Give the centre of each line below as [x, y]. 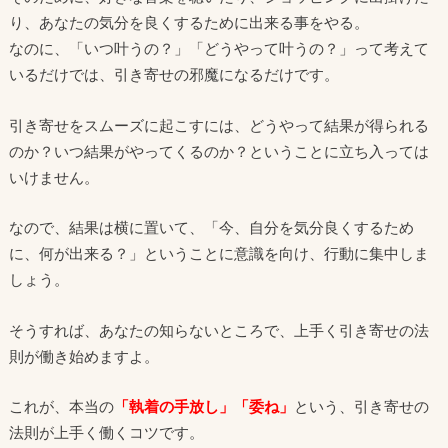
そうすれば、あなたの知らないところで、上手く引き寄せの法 [218, 329]
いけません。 [53, 176]
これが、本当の [61, 406]
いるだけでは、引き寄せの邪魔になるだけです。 [173, 74]
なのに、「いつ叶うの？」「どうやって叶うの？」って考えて [218, 48]
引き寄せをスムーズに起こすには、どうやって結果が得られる [218, 124]
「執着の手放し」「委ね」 [203, 406]
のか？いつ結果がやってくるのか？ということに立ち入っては [218, 150]
